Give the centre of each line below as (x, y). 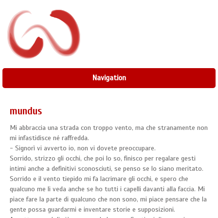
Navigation (109, 78)
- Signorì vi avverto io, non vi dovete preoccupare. (83, 148)
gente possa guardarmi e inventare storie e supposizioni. (92, 210)
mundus (26, 111)
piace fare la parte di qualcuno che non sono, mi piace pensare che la (108, 200)
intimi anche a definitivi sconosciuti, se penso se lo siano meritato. (107, 169)
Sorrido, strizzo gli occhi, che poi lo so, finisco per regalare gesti (103, 159)
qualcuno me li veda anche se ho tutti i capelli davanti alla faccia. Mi (107, 189)
